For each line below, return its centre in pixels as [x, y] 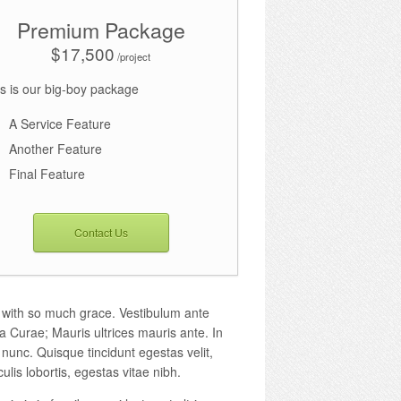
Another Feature [56, 148]
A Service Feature [60, 123]
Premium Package [101, 30]
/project [133, 56]
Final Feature [47, 173]
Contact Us [101, 232]
